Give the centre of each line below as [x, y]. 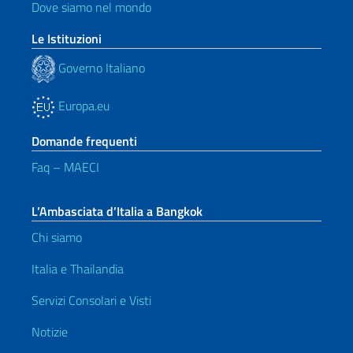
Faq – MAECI [65, 167]
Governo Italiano [100, 67]
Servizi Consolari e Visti [91, 300]
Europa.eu [82, 106]
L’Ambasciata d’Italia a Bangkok [117, 211]
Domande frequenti [84, 141]
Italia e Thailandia [78, 269]
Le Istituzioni [67, 39]
